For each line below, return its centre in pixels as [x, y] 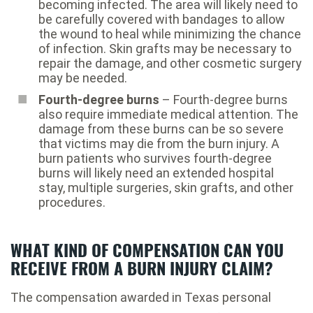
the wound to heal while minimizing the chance [170, 34]
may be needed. [83, 78]
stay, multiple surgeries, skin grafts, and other [166, 188]
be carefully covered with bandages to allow [162, 20]
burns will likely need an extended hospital [156, 173]
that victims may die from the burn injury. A [159, 144]
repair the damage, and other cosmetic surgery [170, 64]
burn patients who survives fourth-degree [155, 159]
